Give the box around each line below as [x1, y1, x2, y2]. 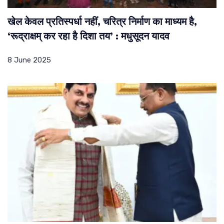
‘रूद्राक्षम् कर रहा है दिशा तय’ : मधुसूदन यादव [7, 32, 169, 41]
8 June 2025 [7, 55, 51, 64]
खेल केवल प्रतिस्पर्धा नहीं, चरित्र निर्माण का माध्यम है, [7, 17, 197, 27]
